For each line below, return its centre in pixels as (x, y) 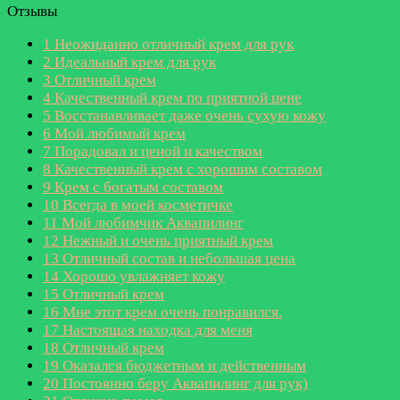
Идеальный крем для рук (133, 62)
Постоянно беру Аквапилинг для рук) (183, 383)
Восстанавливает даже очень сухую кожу (188, 115)
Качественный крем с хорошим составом (187, 169)
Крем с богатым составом (137, 187)
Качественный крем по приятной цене (176, 97)
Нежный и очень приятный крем (166, 240)
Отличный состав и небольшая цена (177, 258)
